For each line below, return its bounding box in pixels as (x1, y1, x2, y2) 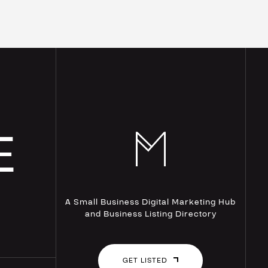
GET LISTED (123, 256, 168, 264)
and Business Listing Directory (84, 209, 217, 218)
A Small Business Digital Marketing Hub (65, 197, 236, 206)
